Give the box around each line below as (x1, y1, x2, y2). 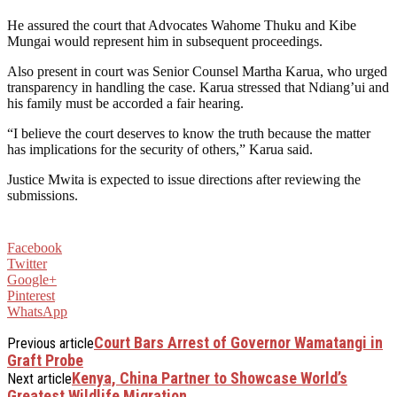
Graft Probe (7, 350, 83, 370)
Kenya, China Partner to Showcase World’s (72, 368, 347, 387)
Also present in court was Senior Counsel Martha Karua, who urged (7, 63, 387, 79)
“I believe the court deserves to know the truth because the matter (7, 125, 370, 141)
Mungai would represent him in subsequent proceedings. (7, 33, 323, 49)
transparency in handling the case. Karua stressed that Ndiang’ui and (7, 79, 389, 95)
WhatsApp (7, 303, 67, 319)
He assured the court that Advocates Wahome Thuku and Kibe (7, 17, 356, 33)
